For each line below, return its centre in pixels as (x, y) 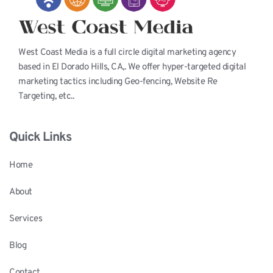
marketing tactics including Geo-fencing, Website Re (118, 82)
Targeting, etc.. (46, 97)
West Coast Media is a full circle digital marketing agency (127, 53)
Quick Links (40, 138)
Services (26, 219)
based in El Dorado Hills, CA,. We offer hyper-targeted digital (132, 68)
